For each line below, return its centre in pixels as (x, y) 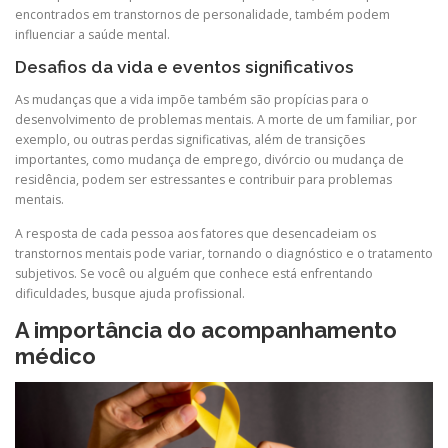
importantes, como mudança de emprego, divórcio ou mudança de (209, 160)
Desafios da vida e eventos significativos (184, 67)
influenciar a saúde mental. (92, 35)
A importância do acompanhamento (206, 329)
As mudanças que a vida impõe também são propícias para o (192, 100)
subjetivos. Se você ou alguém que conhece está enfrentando (194, 273)
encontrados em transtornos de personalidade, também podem (202, 15)
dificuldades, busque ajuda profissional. (131, 293)
